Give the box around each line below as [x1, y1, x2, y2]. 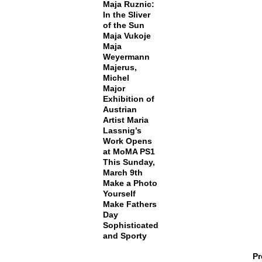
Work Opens [102, 136, 152, 146]
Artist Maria [102, 115, 149, 125]
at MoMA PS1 [102, 147, 155, 156]
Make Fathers [102, 199, 157, 209]
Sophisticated [102, 220, 158, 230]
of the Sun [102, 20, 144, 30]
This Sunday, [102, 157, 155, 167]
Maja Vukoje [102, 31, 151, 40]
